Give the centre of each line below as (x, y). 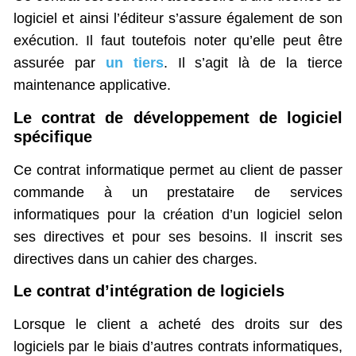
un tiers (134, 63)
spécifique (53, 136)
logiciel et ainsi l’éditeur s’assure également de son (178, 19)
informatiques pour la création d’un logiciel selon (178, 214)
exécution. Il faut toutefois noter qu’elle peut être (178, 41)
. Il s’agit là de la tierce (253, 63)
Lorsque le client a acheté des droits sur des (178, 325)
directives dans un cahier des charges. (135, 259)
